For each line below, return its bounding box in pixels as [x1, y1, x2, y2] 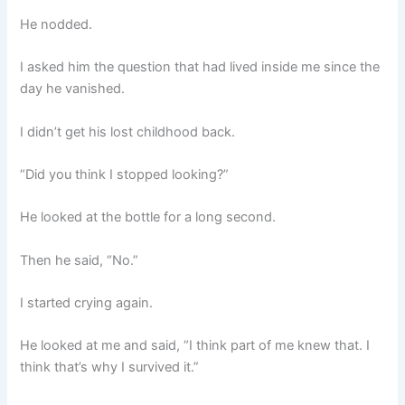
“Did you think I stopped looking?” [20, 165, 230, 183]
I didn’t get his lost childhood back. [20, 123, 236, 140]
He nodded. [20, 15, 93, 33]
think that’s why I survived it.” [20, 359, 200, 376]
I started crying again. [20, 294, 154, 311]
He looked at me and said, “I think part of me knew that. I [20, 337, 371, 354]
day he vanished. [20, 80, 126, 98]
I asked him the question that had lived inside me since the [20, 59, 381, 76]
